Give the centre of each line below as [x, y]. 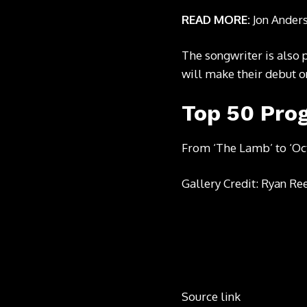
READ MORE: [216, 19]
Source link [211, 296]
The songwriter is [229, 55]
